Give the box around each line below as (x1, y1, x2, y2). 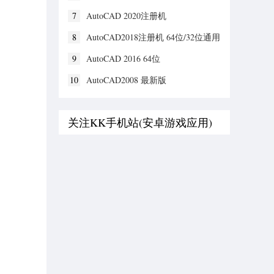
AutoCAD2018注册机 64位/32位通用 (86, 31, 220, 43)
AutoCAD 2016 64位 (86, 53, 160, 64)
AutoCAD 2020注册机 (86, 10, 166, 21)
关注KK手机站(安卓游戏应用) (68, 115, 212, 130)
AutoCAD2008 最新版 (86, 74, 166, 86)
